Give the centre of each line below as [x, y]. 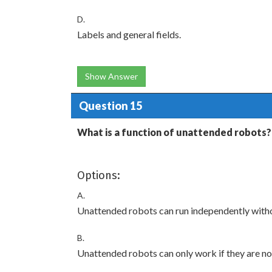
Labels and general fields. [129, 34]
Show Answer [111, 76]
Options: [99, 175]
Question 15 [110, 105]
